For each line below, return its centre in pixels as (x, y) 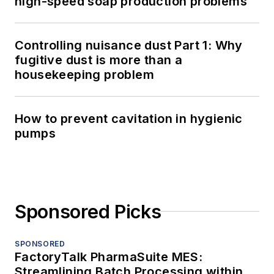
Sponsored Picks (88, 211)
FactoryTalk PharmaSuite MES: (109, 257)
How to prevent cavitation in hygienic (129, 118)
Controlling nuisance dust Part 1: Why (129, 45)
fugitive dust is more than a (99, 60)
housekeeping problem (84, 74)
